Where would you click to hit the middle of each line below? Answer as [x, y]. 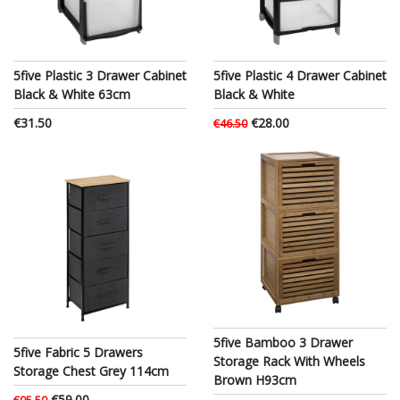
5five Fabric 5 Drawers [78, 352]
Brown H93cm [255, 380]
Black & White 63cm [72, 95]
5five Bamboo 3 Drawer [283, 343]
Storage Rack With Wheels [289, 362]
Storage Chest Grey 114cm [91, 371]
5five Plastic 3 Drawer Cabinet [100, 76]
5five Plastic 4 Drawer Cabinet [300, 76]
